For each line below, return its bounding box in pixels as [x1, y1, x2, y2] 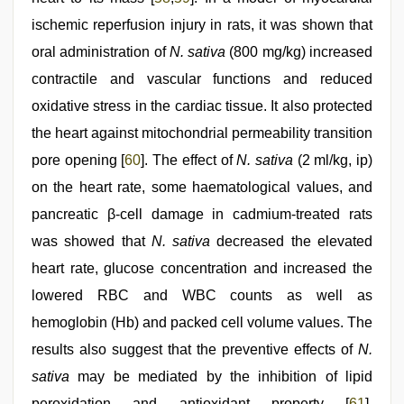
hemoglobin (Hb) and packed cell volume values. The [32, 315, 372, 331]
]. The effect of [141, 152, 237, 169]
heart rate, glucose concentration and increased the [32, 261, 372, 277]
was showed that [32, 234, 151, 250]
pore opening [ [32, 152, 125, 169]
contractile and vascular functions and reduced [32, 71, 372, 87]
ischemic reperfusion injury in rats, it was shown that [32, 17, 372, 33]
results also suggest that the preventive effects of [32, 342, 358, 358]
